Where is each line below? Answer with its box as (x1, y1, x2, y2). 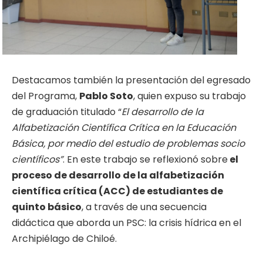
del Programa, (12, 89, 79, 103)
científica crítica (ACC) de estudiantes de (12, 184, 223, 198)
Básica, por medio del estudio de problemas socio (12, 136, 245, 150)
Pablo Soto (79, 89, 133, 103)
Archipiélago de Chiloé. (12, 231, 119, 245)
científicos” (12, 152, 63, 166)
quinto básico (12, 200, 82, 214)
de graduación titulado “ (12, 104, 122, 119)
